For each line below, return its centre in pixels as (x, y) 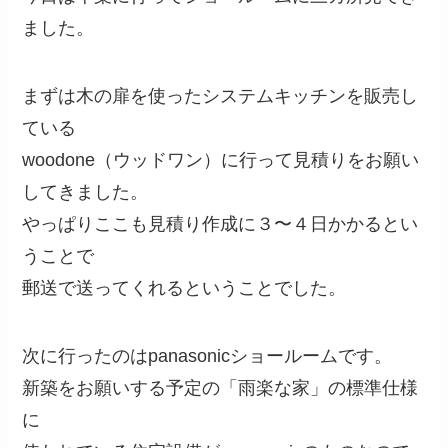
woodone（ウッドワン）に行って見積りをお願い (221, 160)
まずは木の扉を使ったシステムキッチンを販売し (220, 96)
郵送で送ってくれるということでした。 (184, 288)
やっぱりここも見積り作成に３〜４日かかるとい (220, 224)
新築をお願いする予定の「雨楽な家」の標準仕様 (220, 387)
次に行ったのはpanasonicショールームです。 (207, 355)
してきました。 (85, 192)
